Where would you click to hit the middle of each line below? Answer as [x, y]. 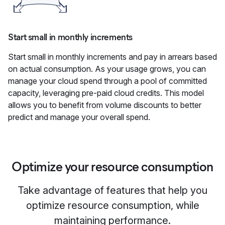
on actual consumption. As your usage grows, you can [107, 69]
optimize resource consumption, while [113, 205]
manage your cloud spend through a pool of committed [107, 81]
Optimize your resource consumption [113, 167]
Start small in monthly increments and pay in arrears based [113, 57]
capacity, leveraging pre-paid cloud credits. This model [106, 93]
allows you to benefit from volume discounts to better [105, 105]
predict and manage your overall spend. [79, 117]
